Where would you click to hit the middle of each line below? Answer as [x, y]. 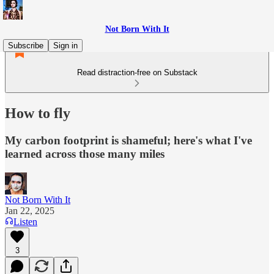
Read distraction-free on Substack [137, 72]
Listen [25, 221]
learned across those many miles [85, 154]
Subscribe [26, 46]
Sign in [65, 46]
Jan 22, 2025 [30, 210]
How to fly [38, 113]
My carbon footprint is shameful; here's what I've [128, 140]
